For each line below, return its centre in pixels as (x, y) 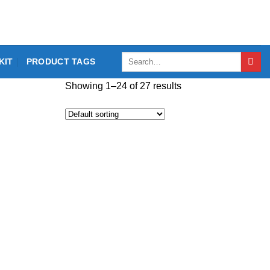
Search (134, 56)
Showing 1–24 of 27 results (123, 86)
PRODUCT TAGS (61, 61)
